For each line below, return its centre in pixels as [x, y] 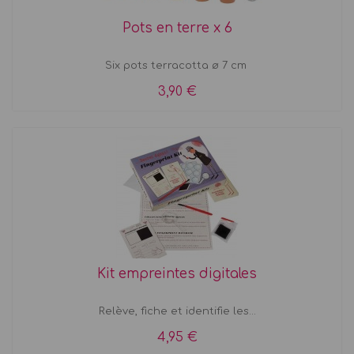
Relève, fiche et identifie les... [177, 311]
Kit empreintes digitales [177, 273]
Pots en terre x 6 [177, 28]
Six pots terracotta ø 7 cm [177, 65]
